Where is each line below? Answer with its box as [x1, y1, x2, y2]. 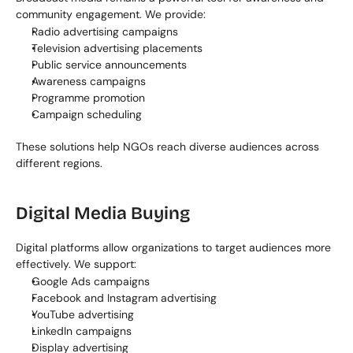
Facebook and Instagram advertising [32, 291, 217, 305]
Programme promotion [32, 91, 145, 105]
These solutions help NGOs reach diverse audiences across [16, 139, 319, 154]
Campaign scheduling [32, 107, 142, 121]
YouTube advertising [32, 307, 134, 321]
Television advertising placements [32, 41, 203, 55]
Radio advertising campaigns [32, 24, 178, 39]
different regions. [16, 156, 102, 170]
